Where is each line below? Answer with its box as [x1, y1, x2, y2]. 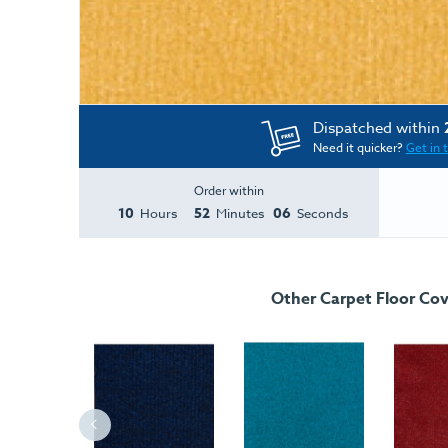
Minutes [216, 203, 265, 222]
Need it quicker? [312, 138, 406, 156]
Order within [194, 181, 264, 199]
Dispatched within [312, 116, 444, 139]
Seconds [296, 203, 348, 222]
